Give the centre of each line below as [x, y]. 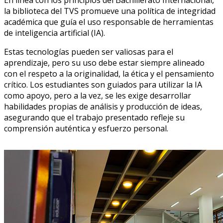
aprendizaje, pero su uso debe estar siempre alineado [104, 63]
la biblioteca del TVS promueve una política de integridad [110, 11]
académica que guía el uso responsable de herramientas [109, 22]
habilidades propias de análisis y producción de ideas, [103, 107]
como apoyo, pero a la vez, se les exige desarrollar [98, 96]
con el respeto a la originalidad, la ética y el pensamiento [109, 74]
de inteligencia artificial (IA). [55, 33]
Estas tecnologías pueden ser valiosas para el [89, 52]
